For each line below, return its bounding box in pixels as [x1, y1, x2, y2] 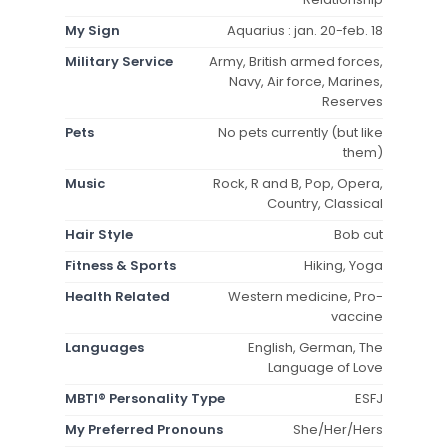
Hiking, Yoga [304, 255, 383, 275]
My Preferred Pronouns [65, 419, 223, 439]
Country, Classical [267, 193, 383, 213]
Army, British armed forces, [209, 51, 383, 71]
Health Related [65, 286, 170, 306]
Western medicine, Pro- [228, 286, 383, 306]
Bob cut [334, 224, 383, 244]
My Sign [65, 20, 120, 40]
